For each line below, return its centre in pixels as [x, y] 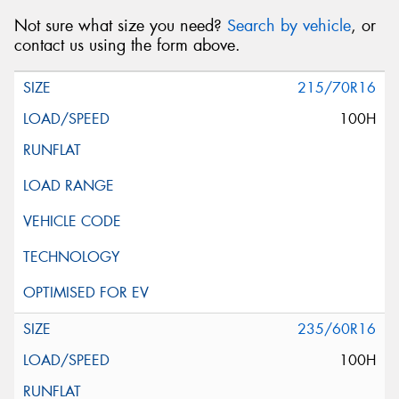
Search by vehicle [289, 25]
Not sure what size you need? [121, 25]
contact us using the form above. [127, 45]
